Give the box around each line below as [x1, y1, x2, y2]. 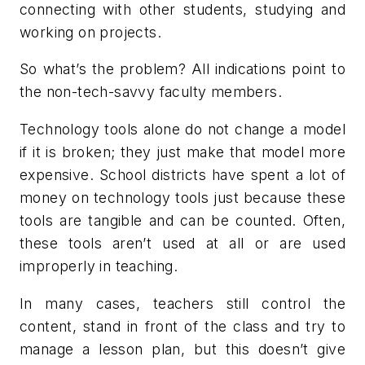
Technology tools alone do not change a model [20, 120, 345, 138]
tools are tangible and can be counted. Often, [20, 211, 345, 229]
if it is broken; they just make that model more [20, 143, 345, 161]
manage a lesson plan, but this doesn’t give [20, 340, 345, 358]
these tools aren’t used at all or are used [20, 234, 345, 252]
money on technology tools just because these [20, 188, 345, 206]
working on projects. [20, 23, 161, 41]
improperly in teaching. [20, 257, 178, 275]
